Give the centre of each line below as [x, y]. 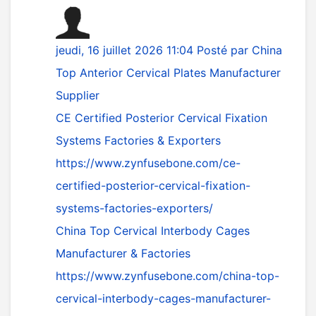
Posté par [224, 50]
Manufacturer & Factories [123, 253]
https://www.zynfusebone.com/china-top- [168, 276]
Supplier [78, 95]
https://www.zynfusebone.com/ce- [148, 163]
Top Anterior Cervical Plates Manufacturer [168, 73]
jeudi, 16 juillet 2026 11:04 [126, 50]
